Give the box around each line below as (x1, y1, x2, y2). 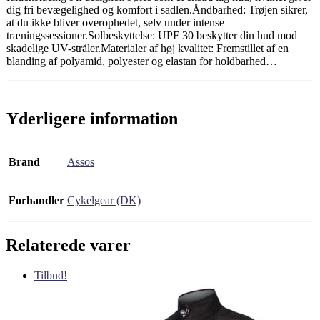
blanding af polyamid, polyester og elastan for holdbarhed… (6, 54, 277, 67)
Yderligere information (6, 109, 178, 128)
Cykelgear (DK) (67, 194, 141, 207)
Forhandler (9, 194, 64, 207)
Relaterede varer (6, 236, 131, 255)
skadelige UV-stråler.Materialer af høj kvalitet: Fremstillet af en (6, 41, 289, 54)
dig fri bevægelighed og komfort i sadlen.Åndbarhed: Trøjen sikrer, (6, 3, 308, 16)
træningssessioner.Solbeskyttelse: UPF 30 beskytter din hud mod (6, 29, 297, 41)
